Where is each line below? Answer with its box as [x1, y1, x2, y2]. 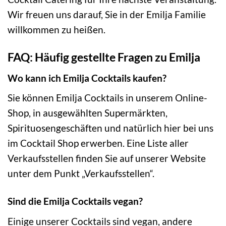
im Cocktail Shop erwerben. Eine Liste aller [8, 137, 189, 149]
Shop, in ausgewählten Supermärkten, [8, 107, 167, 119]
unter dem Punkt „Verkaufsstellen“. [8, 167, 154, 180]
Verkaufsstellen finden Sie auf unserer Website [8, 152, 206, 164]
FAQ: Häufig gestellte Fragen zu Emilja [8, 50, 200, 65]
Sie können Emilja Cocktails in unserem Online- [8, 92, 207, 104]
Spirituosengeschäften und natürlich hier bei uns [8, 122, 213, 134]
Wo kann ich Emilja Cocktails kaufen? [8, 72, 166, 84]
